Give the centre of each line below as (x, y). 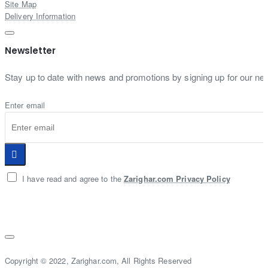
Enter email (25, 105)
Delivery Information (40, 16)
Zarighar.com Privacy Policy (177, 178)
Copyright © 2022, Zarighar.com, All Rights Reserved (98, 260)
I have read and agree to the (72, 178)
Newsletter (30, 50)
